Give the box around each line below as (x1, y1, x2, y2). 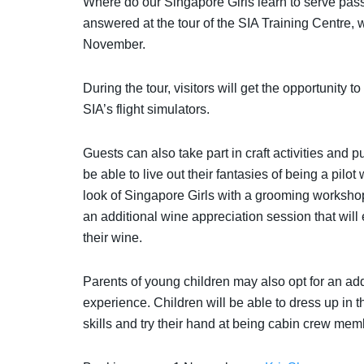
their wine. (83, 230, 142, 245)
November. (83, 37, 145, 51)
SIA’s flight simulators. (83, 102, 213, 116)
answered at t (83, 15, 160, 30)
